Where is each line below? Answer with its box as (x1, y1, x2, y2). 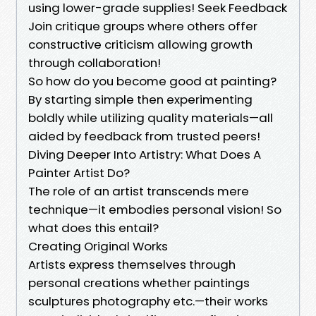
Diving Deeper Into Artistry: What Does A (28, 145, 261, 163)
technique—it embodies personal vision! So (28, 200, 281, 218)
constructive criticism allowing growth (28, 35, 253, 53)
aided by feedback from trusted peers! (28, 127, 260, 145)
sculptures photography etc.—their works (28, 292, 268, 310)
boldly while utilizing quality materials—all (28, 109, 273, 126)
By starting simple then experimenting (28, 90, 253, 108)
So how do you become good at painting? (28, 72, 276, 90)
